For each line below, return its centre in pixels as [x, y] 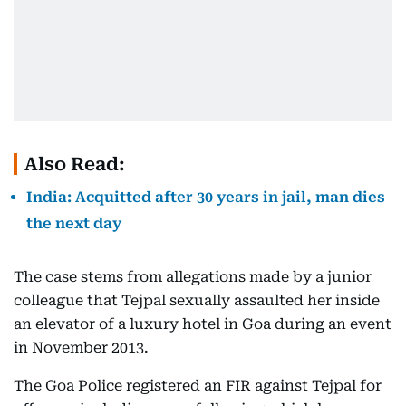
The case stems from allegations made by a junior [193, 277]
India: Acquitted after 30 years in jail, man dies [206, 197]
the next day [74, 223]
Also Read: [75, 164]
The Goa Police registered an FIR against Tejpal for [198, 386]
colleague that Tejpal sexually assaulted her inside [197, 300]
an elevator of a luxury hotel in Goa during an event [203, 324]
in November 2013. [81, 348]
